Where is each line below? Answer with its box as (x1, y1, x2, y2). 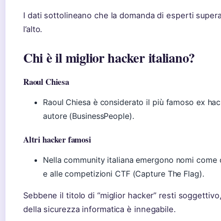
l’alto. (23, 24, 43, 35)
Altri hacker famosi (23, 133, 91, 146)
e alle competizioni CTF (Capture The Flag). (43, 169, 204, 179)
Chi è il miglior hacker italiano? (23, 48, 195, 68)
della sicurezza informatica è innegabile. (23, 204, 176, 215)
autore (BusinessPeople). (43, 111, 134, 121)
